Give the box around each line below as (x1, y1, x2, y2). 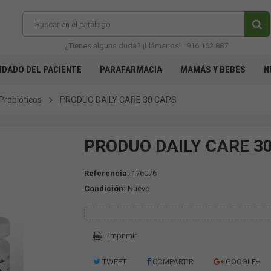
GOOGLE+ (224, 257, 260, 266)
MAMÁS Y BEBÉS (180, 64, 246, 75)
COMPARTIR (151, 257, 194, 266)
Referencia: (84, 169, 129, 178)
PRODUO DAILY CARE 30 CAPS (60, 95, 177, 105)
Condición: (84, 184, 126, 193)
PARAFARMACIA (100, 64, 162, 75)
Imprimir (108, 231, 137, 240)
